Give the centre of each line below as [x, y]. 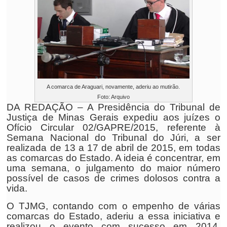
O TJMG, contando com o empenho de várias [113, 206]
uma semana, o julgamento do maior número [113, 168]
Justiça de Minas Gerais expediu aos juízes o [113, 117]
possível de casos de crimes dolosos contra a [113, 178]
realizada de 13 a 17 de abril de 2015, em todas [113, 148]
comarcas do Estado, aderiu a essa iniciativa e [113, 216]
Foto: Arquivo [113, 97]
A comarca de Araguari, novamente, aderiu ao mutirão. [113, 87]
